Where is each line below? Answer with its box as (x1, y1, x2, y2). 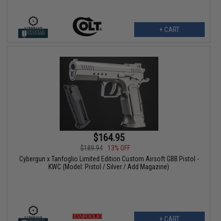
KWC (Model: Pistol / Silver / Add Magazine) (48, 163, 170, 171)
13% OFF (107, 144, 130, 152)
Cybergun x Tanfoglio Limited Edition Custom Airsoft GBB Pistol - (19, 155, 199, 163)
